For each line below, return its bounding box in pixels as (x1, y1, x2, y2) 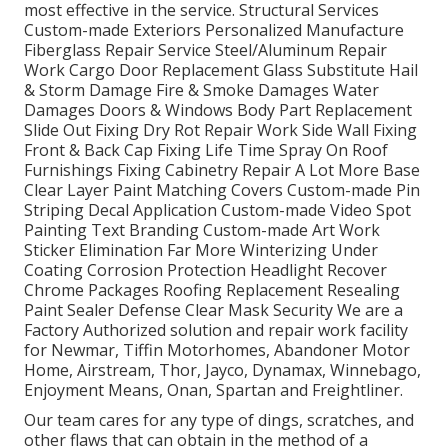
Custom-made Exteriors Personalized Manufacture (24, 18, 404, 41)
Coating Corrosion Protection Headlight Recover (24, 258, 387, 281)
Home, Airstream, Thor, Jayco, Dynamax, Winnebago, (24, 358, 421, 381)
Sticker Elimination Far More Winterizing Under (24, 238, 378, 261)
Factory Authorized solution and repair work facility (24, 318, 408, 341)
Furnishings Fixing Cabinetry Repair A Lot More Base (24, 158, 420, 181)
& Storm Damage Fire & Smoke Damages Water (24, 78, 379, 101)
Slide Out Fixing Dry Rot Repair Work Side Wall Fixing (24, 118, 417, 141)
